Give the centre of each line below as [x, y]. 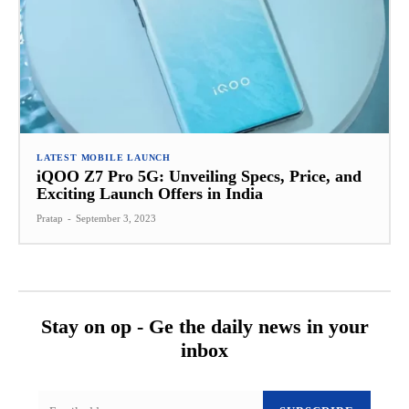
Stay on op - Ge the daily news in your [204, 326]
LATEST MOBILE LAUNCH [104, 157]
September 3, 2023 [116, 218]
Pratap [50, 218]
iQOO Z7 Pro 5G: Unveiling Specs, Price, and [199, 176]
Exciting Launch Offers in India [150, 193]
